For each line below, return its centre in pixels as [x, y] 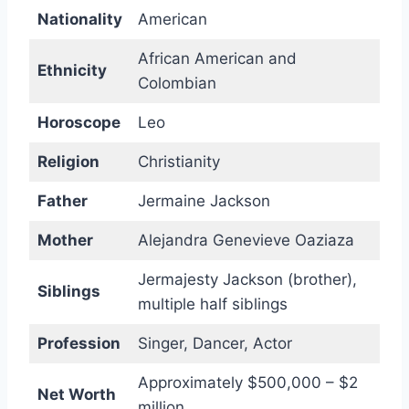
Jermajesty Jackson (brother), [247, 279]
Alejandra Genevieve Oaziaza [246, 240]
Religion [68, 161]
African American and [217, 58]
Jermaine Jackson [204, 200]
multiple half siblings [212, 304]
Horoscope [79, 122]
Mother [65, 240]
